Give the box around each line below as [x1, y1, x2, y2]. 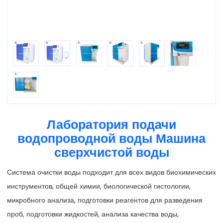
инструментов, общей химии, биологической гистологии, [7, 181, 191, 191]
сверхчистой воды [54, 143, 169, 161]
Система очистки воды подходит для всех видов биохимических [7, 167, 216, 177]
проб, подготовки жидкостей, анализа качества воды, [7, 209, 179, 219]
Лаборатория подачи [47, 115, 176, 133]
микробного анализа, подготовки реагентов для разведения [7, 195, 203, 205]
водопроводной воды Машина [17, 129, 206, 147]
